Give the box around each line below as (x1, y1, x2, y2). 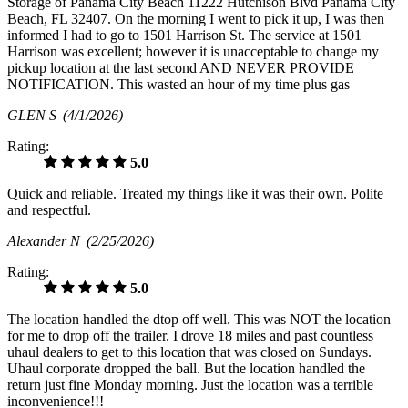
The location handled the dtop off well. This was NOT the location (7, 311, 391, 328)
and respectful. (7, 202, 91, 219)
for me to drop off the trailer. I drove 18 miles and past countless (7, 328, 373, 344)
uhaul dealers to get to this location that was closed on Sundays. (7, 344, 372, 361)
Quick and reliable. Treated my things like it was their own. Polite (7, 186, 383, 202)
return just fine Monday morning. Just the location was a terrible (7, 377, 373, 393)
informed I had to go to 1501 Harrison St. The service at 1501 (7, 27, 362, 44)
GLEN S (7, 107, 63, 124)
